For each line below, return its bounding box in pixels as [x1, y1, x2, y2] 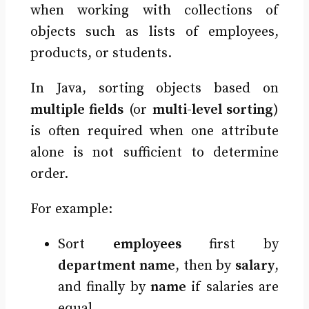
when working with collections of [30, 1, 279, 19]
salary [235, 257, 275, 275]
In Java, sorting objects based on [30, 79, 279, 97]
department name [57, 257, 175, 275]
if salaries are [186, 278, 279, 296]
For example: [30, 200, 112, 218]
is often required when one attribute [30, 122, 279, 140]
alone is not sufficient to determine [30, 143, 279, 161]
